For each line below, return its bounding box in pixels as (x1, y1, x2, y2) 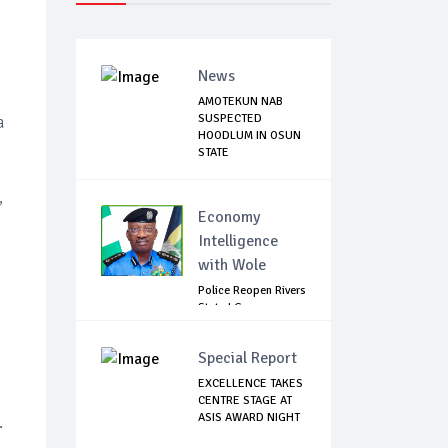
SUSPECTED (198, 111, 262, 127)
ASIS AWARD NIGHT (198, 410, 300, 426)
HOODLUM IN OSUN (198, 128, 301, 144)
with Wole (198, 255, 266, 276)
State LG (198, 300, 242, 316)
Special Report (198, 348, 297, 369)
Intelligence (198, 231, 278, 252)
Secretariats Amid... (198, 317, 298, 333)
